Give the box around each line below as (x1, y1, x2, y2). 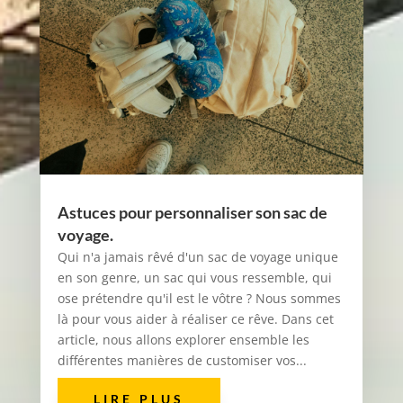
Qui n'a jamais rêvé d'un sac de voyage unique (57, 247, 338, 265)
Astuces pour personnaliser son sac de (57, 201, 327, 222)
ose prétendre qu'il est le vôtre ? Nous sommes (57, 289, 341, 307)
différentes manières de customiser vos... (57, 351, 307, 369)
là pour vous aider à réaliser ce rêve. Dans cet (57, 309, 334, 327)
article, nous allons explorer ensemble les (57, 330, 309, 348)
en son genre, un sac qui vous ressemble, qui (57, 268, 332, 286)
